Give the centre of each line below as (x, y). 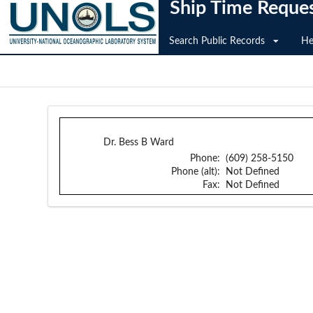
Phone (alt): (197, 172)
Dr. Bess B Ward (138, 143)
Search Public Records (217, 41)
